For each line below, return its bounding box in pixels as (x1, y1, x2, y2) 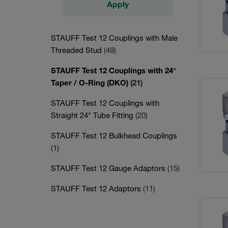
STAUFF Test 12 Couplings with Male (51, 33, 178, 42)
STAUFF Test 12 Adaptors (51, 184, 143, 193)
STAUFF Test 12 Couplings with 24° (51, 66, 176, 75)
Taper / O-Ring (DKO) (51, 78, 130, 87)
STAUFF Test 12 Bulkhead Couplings (51, 131, 177, 140)
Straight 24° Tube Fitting (51, 110, 135, 120)
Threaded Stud (51, 45, 104, 54)
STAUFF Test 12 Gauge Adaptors (51, 163, 167, 173)
